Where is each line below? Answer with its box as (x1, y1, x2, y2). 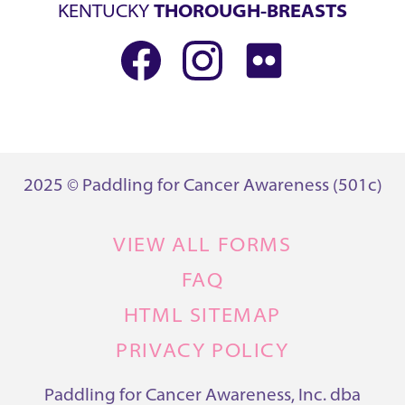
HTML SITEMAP (123, 306, 282, 328)
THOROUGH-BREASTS (154, 3, 347, 23)
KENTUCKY (58, 3, 154, 23)
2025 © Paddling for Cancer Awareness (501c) (23, 178, 382, 196)
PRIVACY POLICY (116, 342, 289, 363)
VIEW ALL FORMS (113, 236, 292, 258)
